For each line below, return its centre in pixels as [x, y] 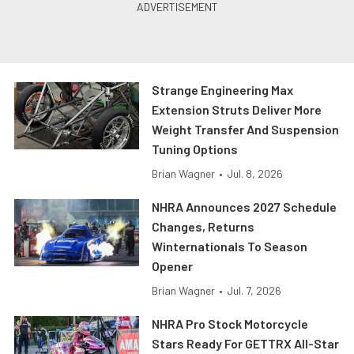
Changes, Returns [203, 227]
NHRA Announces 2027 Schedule [245, 207]
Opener [173, 266]
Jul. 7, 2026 [254, 291]
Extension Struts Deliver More [237, 110]
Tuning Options [195, 149]
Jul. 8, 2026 [255, 174]
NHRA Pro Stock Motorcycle [230, 324]
